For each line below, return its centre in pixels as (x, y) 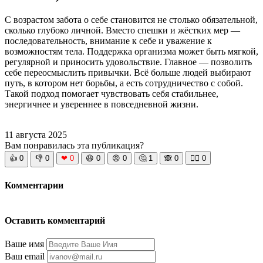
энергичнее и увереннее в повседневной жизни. (102, 104)
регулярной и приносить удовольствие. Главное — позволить (128, 62)
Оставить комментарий (55, 221)
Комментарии (34, 185)
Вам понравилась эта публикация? (74, 146)
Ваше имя (24, 244)
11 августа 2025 (36, 135)
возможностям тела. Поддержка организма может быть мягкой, (131, 52)
